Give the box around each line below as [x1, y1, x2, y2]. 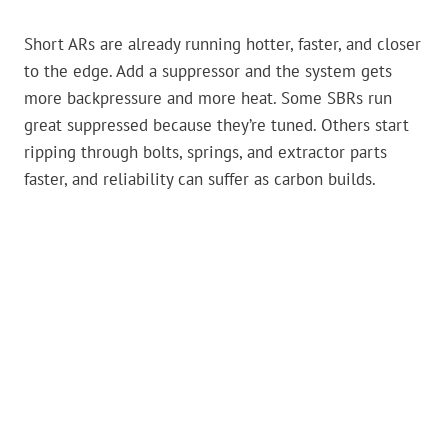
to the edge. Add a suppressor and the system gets [24, 60, 392, 83]
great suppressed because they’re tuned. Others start [24, 114, 409, 137]
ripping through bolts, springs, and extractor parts [24, 141, 387, 164]
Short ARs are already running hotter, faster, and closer [24, 33, 421, 56]
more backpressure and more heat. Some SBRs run [24, 87, 392, 110]
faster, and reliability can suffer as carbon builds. [24, 168, 376, 191]
